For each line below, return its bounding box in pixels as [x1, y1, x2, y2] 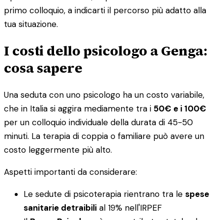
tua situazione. [4, 18, 58, 29]
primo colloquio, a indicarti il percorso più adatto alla [4, 4, 206, 16]
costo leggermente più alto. [4, 144, 112, 155]
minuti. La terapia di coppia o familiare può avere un [4, 130, 204, 141]
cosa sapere [4, 58, 82, 77]
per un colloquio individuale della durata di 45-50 [4, 116, 193, 128]
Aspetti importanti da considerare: [4, 166, 137, 177]
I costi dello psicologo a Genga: [4, 41, 207, 60]
